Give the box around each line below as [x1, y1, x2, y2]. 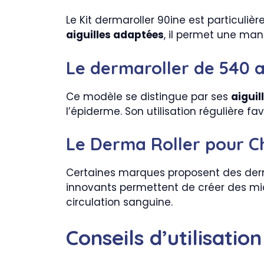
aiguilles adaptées [66, 28, 164, 42]
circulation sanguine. [66, 195, 173, 209]
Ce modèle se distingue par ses [66, 89, 231, 104]
